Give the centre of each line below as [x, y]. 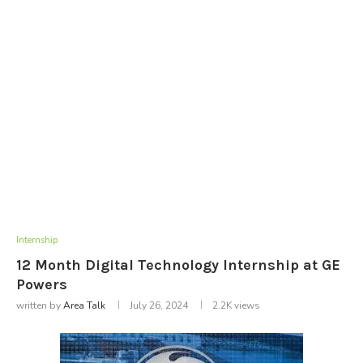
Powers [42, 284]
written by [40, 305]
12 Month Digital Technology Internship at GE [178, 265]
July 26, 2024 [159, 305]
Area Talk [84, 305]
